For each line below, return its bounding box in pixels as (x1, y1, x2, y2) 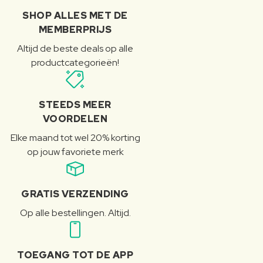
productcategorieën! (31, 56, 119, 69)
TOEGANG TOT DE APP (17, 249, 133, 262)
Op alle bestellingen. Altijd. (19, 207, 131, 220)
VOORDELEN (42, 113, 108, 126)
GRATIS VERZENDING (21, 188, 129, 201)
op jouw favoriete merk (26, 146, 124, 159)
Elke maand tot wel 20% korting (10, 131, 140, 144)
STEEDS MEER (39, 99, 112, 112)
